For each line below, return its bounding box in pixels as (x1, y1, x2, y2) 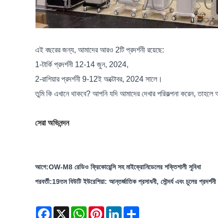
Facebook (52, 206, 82, 215)
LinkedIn (122, 206, 148, 215)
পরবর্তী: (35, 178, 52, 186)
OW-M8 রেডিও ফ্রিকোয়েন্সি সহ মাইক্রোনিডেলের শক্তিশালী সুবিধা (49, 163, 201, 171)
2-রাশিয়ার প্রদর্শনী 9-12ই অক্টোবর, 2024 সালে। (35, 75, 163, 84)
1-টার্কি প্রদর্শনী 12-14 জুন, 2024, (35, 60, 128, 69)
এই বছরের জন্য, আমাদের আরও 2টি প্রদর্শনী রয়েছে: (35, 46, 164, 54)
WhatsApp (87, 206, 118, 215)
